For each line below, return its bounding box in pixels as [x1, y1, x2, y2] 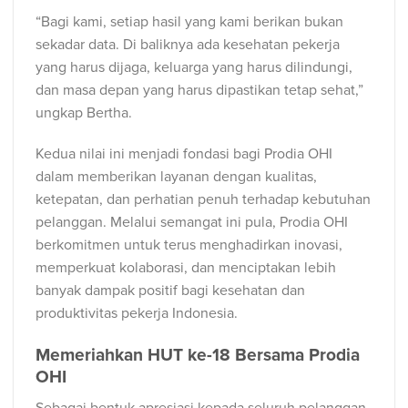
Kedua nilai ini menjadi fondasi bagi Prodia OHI [36, 145, 332, 164]
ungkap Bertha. [36, 103, 132, 122]
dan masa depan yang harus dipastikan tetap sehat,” [36, 80, 363, 99]
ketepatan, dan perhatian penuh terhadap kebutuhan [36, 190, 371, 209]
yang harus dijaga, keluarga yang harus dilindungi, [36, 57, 352, 76]
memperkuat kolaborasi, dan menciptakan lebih [36, 259, 336, 278]
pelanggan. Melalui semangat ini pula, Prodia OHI [36, 213, 348, 232]
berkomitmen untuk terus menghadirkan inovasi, [36, 236, 342, 255]
